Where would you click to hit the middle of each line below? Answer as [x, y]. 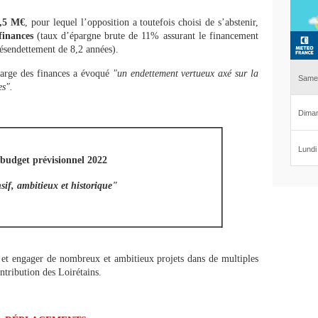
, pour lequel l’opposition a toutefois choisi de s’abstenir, [142, 22]
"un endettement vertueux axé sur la [186, 73]
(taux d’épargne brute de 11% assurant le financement [147, 36]
